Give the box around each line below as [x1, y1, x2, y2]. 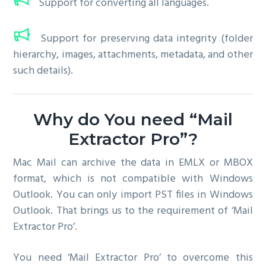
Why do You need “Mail [33, 109, 233, 129]
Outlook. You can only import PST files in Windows [13, 186, 253, 204]
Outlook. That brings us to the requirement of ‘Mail [13, 202, 253, 220]
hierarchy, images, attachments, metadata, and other [13, 46, 253, 64]
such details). [13, 62, 74, 80]
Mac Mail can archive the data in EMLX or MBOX [13, 154, 253, 172]
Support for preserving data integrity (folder [36, 30, 253, 47]
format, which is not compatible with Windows [13, 170, 253, 188]
